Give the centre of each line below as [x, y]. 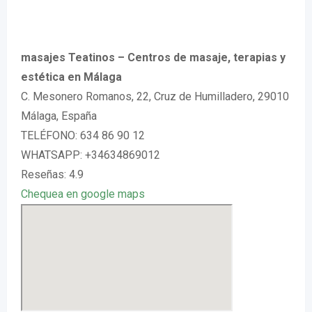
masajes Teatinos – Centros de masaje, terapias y [153, 57]
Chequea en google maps [83, 194]
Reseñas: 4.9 [52, 174]
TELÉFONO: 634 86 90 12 [83, 135]
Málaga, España [59, 116]
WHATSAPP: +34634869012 [91, 155]
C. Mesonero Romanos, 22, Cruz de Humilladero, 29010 [155, 96]
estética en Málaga [71, 77]
